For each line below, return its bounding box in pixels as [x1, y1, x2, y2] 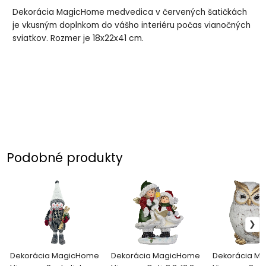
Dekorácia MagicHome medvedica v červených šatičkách [12, 6, 248, 18]
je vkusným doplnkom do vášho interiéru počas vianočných [12, 19, 251, 31]
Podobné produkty [7, 149, 123, 167]
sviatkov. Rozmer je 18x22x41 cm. [12, 32, 144, 44]
